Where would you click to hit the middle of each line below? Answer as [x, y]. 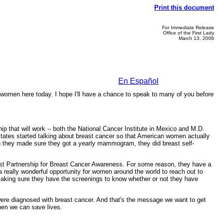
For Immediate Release [188, 27]
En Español [138, 81]
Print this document [184, 8]
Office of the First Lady [189, 33]
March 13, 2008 [196, 38]
